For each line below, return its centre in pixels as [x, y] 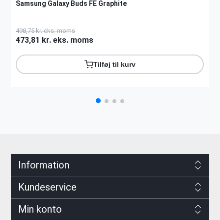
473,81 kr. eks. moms [55, 40]
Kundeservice [47, 187]
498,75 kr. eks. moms [46, 30]
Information [43, 165]
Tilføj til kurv [114, 64]
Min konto [40, 209]
